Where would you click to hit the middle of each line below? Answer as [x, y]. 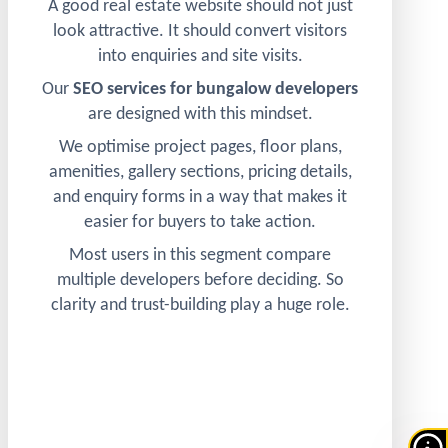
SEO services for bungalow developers [215, 89]
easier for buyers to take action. [200, 222]
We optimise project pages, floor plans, [200, 147]
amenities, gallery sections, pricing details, [200, 172]
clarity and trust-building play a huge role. [200, 305]
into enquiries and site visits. [200, 56]
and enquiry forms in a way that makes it [200, 197]
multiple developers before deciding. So [200, 280]
